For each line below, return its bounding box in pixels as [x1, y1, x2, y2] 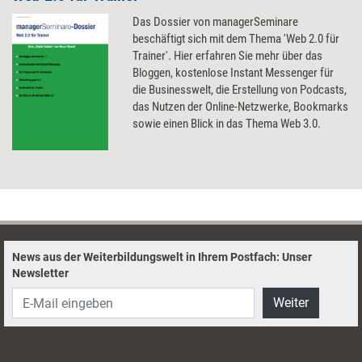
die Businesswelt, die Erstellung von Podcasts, [133, 82, 347, 97]
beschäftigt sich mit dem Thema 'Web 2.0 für [133, 32, 340, 46]
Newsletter [12, 267, 69, 280]
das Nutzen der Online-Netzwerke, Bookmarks [133, 99, 349, 114]
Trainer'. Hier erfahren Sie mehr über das [133, 48, 323, 63]
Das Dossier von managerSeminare [133, 15, 299, 29]
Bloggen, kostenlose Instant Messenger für [133, 65, 335, 80]
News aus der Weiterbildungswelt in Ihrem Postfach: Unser [12, 250, 312, 263]
